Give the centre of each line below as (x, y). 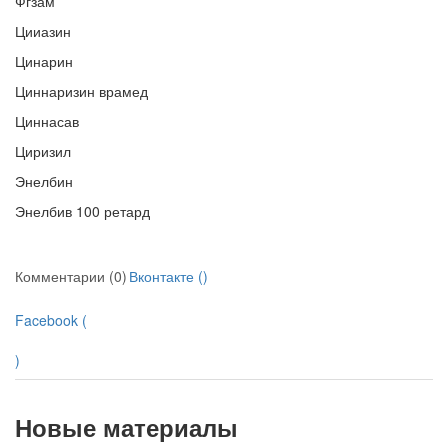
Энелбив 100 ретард (82, 211)
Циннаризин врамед (81, 91)
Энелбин (44, 181)
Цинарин (44, 61)
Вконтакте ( (166, 276)
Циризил (43, 151)
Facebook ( (51, 320)
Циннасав (47, 121)
